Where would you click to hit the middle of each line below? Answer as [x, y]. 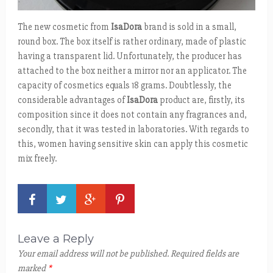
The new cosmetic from [64, 27]
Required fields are [204, 253]
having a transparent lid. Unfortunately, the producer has [129, 56]
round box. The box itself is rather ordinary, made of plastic [132, 41]
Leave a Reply [55, 239]
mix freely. [37, 158]
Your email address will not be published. [93, 253]
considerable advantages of [72, 100]
